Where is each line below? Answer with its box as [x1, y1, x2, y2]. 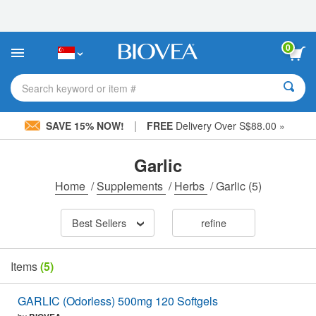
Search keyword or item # [22, 80, 136, 95]
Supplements [96, 178, 166, 194]
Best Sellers [71, 215, 126, 231]
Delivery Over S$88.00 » [172, 119, 285, 133]
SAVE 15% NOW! [42, 119, 127, 133]
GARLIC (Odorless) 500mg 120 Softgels [18, 293, 218, 310]
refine [200, 215, 226, 231]
